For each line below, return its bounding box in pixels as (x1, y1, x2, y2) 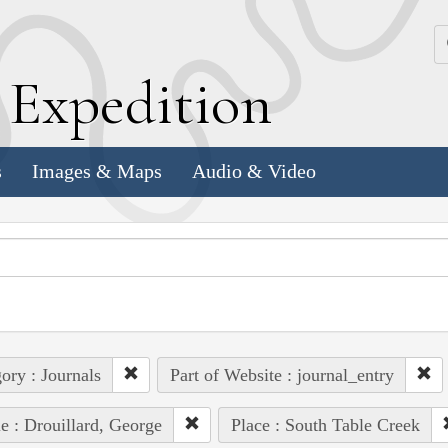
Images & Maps (32, 160, 162, 183)
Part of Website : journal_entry (169, 364, 394, 385)
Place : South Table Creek (230, 414, 420, 435)
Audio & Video (192, 160, 316, 183)
